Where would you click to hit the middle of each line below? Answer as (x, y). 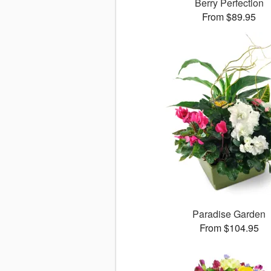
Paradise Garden (229, 214)
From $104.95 (229, 228)
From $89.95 (229, 17)
